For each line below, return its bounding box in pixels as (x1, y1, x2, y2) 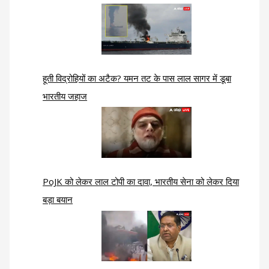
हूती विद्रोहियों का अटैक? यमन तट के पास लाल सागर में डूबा (43, 71, 232, 84)
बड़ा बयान (43, 193, 73, 205)
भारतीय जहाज (43, 89, 88, 102)
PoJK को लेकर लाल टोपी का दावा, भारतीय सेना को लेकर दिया (43, 175, 240, 187)
